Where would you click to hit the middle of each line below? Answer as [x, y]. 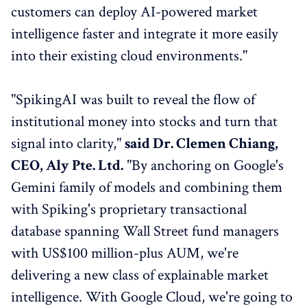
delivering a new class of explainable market [140, 275]
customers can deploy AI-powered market [134, 12]
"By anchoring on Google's [204, 165]
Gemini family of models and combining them [147, 187]
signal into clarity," [68, 144]
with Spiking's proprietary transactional [129, 209]
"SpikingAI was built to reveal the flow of [133, 100]
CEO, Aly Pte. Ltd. [67, 165]
